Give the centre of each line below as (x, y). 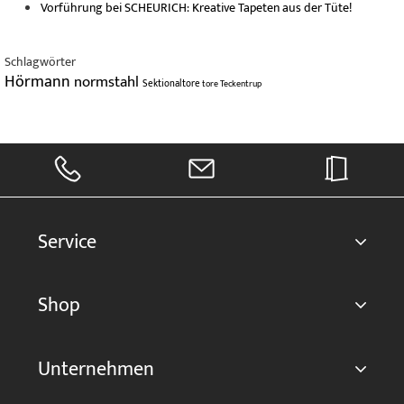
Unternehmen (96, 369)
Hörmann (39, 82)
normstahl (108, 82)
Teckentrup (241, 84)
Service (67, 243)
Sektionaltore (172, 84)
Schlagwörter (40, 62)
